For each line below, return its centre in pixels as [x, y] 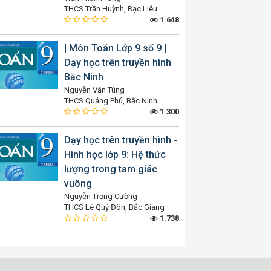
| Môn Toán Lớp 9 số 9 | [115, 48]
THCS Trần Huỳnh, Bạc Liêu [111, 9]
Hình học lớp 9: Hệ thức [115, 155]
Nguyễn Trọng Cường [101, 196]
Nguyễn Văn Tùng [94, 90]
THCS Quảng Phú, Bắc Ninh [111, 101]
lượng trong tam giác [111, 169]
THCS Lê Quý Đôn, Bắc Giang [114, 207]
